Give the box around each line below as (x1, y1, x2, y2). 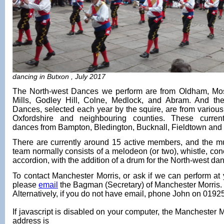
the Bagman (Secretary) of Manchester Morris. (58, 180, 222, 189)
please (12, 180, 38, 189)
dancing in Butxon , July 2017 (12, 72, 105, 80)
